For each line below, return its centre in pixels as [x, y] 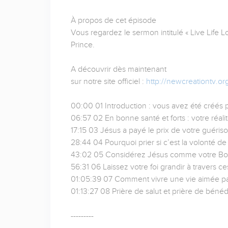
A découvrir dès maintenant [118, 69]
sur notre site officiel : [108, 82]
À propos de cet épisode [113, 21]
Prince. [82, 45]
